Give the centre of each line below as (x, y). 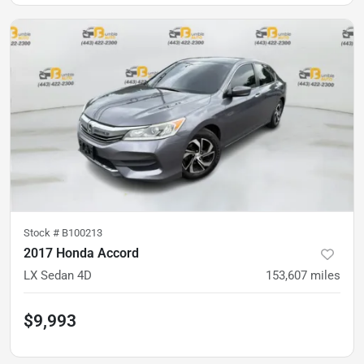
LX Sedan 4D (58, 275)
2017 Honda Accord (81, 253)
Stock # (43, 232)
